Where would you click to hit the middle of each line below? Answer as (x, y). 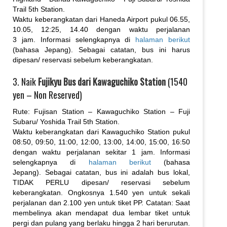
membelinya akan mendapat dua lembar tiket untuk (101, 213)
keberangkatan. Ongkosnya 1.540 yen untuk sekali (101, 192)
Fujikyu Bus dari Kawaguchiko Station (102, 81)
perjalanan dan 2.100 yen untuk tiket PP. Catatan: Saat (101, 202)
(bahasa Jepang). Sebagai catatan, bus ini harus (101, 49)
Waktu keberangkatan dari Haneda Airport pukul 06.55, (101, 19)
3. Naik (25, 81)
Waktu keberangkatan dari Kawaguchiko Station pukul (101, 131)
